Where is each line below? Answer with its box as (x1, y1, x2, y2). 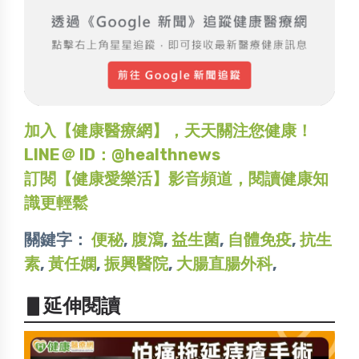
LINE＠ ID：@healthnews (24, 145, 220, 165)
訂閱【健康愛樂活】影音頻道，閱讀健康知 (24, 169, 329, 189)
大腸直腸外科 (176, 254, 272, 274)
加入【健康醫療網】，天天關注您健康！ (24, 121, 313, 141)
